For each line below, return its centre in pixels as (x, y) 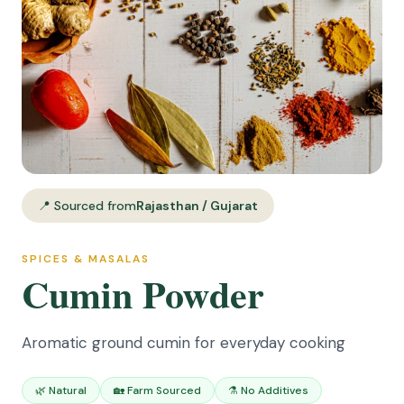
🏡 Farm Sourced (157, 390)
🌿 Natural (61, 390)
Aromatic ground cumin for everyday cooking (184, 343)
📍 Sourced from (87, 206)
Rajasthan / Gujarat (197, 206)
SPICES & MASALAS (86, 259)
